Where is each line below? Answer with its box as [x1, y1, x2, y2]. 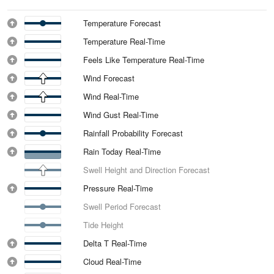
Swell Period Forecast [83, 201, 161, 212]
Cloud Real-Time [83, 256, 142, 267]
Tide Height [83, 219, 124, 231]
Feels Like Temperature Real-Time [83, 54, 205, 65]
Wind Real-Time [83, 91, 139, 102]
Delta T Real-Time [83, 237, 147, 249]
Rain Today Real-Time [83, 146, 161, 157]
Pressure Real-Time [83, 182, 154, 194]
